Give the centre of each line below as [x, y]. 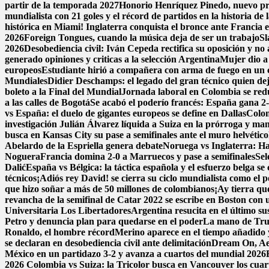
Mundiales [26, 81]
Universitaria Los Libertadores [68, 211]
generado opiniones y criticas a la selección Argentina [112, 59]
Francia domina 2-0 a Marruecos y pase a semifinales [148, 157]
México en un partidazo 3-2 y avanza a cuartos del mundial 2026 [135, 254]
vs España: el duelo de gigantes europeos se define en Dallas [125, 113]
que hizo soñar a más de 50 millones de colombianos [110, 189]
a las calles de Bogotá [47, 103]
